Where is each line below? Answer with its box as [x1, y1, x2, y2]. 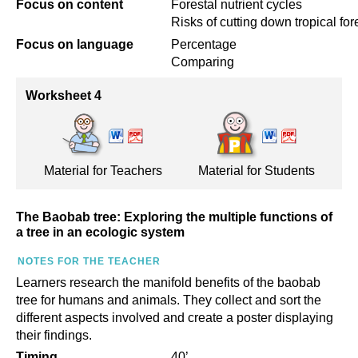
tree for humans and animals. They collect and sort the [16, 293, 321, 307]
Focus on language [16, 38, 133, 51]
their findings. [16, 328, 92, 342]
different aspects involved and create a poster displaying [16, 311, 333, 324]
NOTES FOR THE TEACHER [18, 256, 161, 267]
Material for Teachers [43, 164, 162, 177]
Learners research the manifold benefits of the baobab [16, 276, 320, 289]
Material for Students [197, 164, 315, 177]
